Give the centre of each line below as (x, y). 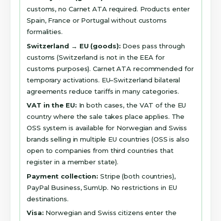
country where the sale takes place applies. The (106, 117)
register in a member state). (73, 162)
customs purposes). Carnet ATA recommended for (110, 68)
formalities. (45, 32)
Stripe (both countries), (137, 176)
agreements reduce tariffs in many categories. (103, 91)
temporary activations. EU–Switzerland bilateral (104, 80)
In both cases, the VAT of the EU (131, 105)
